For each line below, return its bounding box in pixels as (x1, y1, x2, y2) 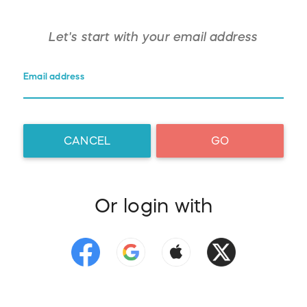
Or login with (94, 196, 213, 216)
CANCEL (63, 135, 111, 147)
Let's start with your (49, 31, 173, 44)
